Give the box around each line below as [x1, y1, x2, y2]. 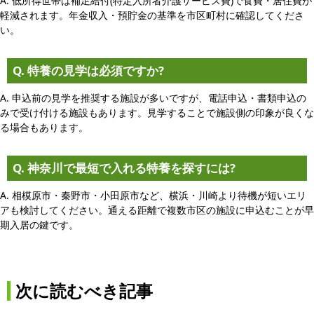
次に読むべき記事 [15, 279, 153, 302]
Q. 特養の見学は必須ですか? [13, 62, 164, 78]
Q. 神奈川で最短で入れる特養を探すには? [13, 159, 235, 176]
